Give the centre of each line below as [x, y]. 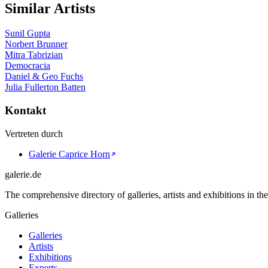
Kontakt [25, 111]
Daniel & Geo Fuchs [44, 77]
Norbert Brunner [36, 44]
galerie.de [23, 174]
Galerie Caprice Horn [69, 154]
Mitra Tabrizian [34, 55]
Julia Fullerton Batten [45, 87]
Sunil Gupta [28, 33]
